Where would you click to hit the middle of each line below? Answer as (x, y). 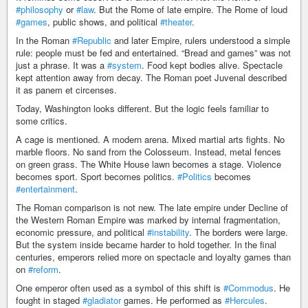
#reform (43, 269)
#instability (168, 232)
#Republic (92, 41)
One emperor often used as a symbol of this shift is (120, 288)
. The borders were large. (239, 232)
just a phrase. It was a (62, 65)
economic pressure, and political (81, 232)
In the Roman (44, 41)
